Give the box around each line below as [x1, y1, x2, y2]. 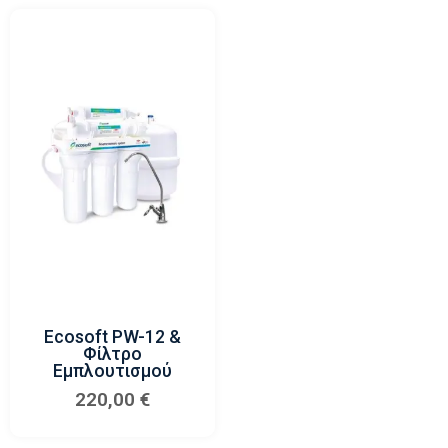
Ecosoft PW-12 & [44, 326, 182, 347]
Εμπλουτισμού [53, 360, 173, 381]
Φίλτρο [83, 343, 143, 364]
